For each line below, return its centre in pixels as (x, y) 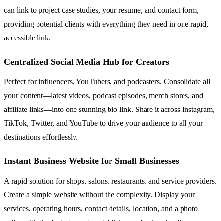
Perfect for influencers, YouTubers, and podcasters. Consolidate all (107, 81)
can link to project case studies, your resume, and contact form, (101, 10)
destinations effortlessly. (41, 137)
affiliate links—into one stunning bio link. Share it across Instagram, (109, 109)
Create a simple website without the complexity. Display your (99, 194)
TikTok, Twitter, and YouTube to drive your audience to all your (103, 123)
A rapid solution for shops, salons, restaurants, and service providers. (110, 181)
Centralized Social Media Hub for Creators (87, 61)
